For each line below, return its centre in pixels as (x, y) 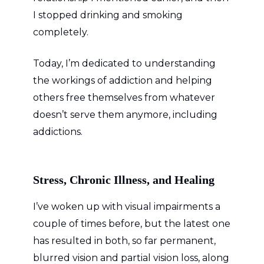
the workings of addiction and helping (123, 80)
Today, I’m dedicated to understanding (124, 63)
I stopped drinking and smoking (108, 15)
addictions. (58, 131)
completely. (61, 32)
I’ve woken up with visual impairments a (127, 206)
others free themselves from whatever (124, 97)
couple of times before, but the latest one (132, 223)
